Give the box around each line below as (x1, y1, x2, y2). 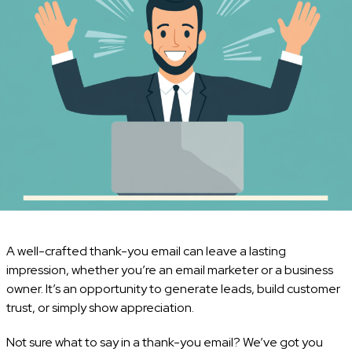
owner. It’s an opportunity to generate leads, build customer (5, 280, 340, 297)
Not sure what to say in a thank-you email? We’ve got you (5, 333, 323, 350)
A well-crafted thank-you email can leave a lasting (5, 242, 286, 259)
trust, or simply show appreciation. (5, 299, 194, 316)
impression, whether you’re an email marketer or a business (5, 261, 333, 278)
